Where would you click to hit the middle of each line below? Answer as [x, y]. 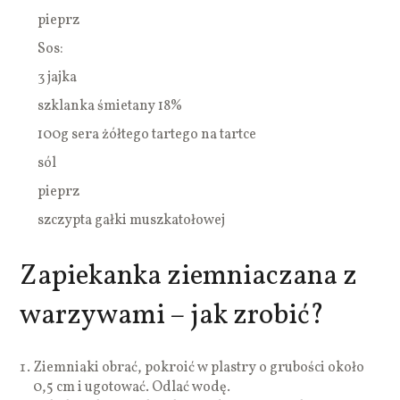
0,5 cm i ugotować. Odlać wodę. [132, 387]
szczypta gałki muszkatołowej [132, 220]
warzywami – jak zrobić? [172, 316]
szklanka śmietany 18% [110, 106]
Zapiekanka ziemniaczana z [189, 276]
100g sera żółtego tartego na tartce [147, 134]
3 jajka [58, 77]
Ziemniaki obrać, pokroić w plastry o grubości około [199, 367]
